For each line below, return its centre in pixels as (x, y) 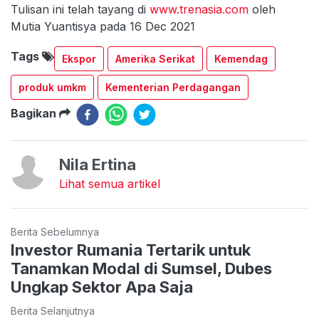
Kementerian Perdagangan (173, 87)
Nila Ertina (98, 164)
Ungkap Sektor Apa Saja (102, 287)
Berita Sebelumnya (55, 232)
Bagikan (35, 113)
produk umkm (52, 87)
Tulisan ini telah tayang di (80, 9)
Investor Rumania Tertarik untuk (131, 250)
